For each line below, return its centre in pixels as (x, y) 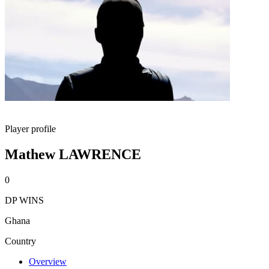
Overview (48, 261)
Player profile (30, 129)
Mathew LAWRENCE (73, 154)
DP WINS (24, 200)
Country (20, 241)
